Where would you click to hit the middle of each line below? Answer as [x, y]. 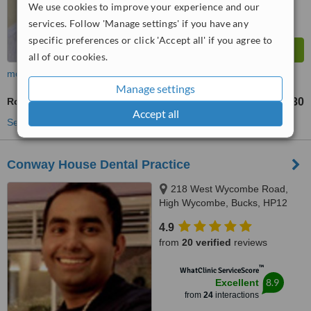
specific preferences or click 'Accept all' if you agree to [151, 40]
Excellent [237, 283]
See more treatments [53, 122]
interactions [236, 295]
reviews [249, 242]
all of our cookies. [68, 57]
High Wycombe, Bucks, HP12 [223, 203]
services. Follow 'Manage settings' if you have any [138, 23]
